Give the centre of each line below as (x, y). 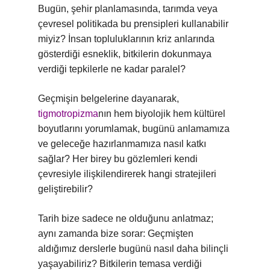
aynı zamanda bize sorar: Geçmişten (116, 234)
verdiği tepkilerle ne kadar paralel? (112, 69)
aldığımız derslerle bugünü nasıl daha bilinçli (133, 249)
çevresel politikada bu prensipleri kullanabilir (133, 24)
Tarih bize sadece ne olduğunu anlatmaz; (126, 218)
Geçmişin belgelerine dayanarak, (108, 99)
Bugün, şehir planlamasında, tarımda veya (128, 9)
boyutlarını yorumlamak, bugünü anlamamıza (134, 129)
